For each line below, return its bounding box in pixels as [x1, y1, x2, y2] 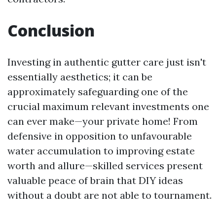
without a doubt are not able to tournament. [7, 189, 212, 201]
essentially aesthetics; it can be [7, 71, 152, 83]
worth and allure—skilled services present [7, 159, 203, 172]
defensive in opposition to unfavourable [7, 130, 192, 142]
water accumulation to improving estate [7, 145, 195, 157]
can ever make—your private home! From [7, 115, 198, 127]
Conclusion [7, 20, 95, 41]
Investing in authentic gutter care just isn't [7, 56, 206, 68]
